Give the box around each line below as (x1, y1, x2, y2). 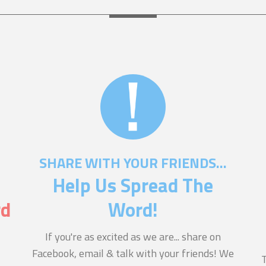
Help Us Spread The (52, 171, 213, 199)
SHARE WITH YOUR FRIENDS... (39, 152, 227, 173)
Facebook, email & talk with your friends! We (31, 245, 234, 261)
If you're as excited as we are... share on (45, 229, 221, 245)
